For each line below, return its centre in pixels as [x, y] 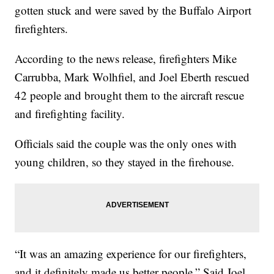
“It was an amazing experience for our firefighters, [131, 253]
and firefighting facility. [70, 113]
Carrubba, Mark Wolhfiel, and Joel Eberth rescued [132, 76]
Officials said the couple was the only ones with [126, 143]
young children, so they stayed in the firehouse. [125, 161]
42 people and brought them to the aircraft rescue [130, 95]
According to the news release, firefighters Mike [126, 58]
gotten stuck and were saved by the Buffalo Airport [133, 10]
